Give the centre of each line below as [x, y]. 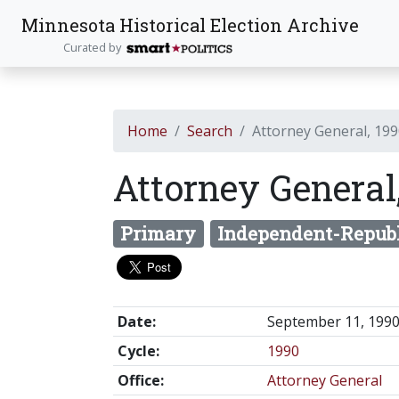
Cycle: [138, 351]
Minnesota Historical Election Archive [190, 24]
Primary [159, 233]
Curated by [94, 47]
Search [210, 131]
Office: [140, 381]
